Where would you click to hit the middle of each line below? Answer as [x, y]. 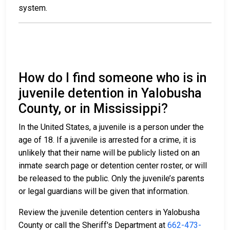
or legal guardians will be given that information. [104, 191]
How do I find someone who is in [113, 78]
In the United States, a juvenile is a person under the [111, 127]
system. [33, 8]
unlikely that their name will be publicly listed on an [109, 153]
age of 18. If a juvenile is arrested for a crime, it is [107, 140]
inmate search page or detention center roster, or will [113, 166]
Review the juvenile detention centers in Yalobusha [109, 213]
